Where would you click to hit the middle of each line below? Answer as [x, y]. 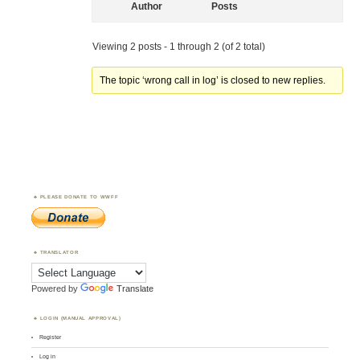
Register [51, 337]
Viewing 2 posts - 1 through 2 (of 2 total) [178, 47]
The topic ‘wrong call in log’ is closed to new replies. [213, 81]
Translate [135, 289]
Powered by [56, 289]
